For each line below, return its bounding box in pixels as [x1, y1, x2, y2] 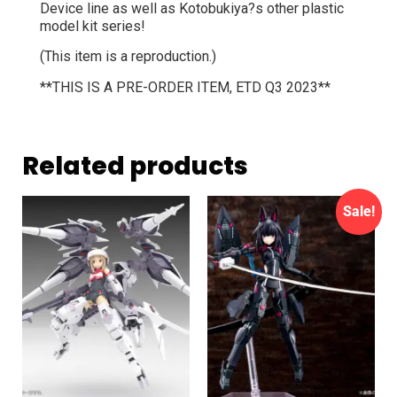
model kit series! [40, 18, 145, 35]
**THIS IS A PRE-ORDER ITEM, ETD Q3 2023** [40, 78, 331, 96]
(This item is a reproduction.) [40, 48, 216, 66]
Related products [22, 149, 248, 184]
